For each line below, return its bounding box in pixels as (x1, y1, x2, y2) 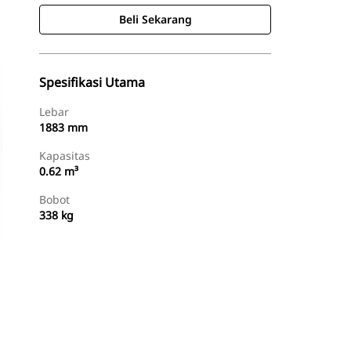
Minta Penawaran (172, 323, 253, 336)
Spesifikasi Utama (39, 74, 145, 91)
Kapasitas (39, 148, 90, 163)
